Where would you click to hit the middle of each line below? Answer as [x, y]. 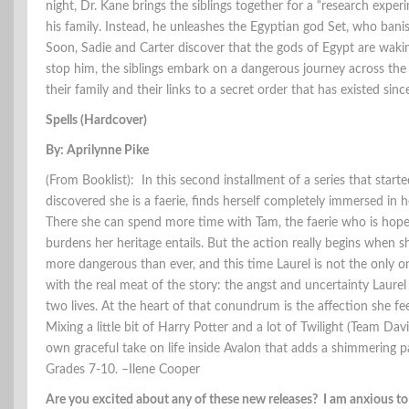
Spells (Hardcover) [96, 121]
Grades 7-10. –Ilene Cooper [123, 370]
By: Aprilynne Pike [97, 151]
